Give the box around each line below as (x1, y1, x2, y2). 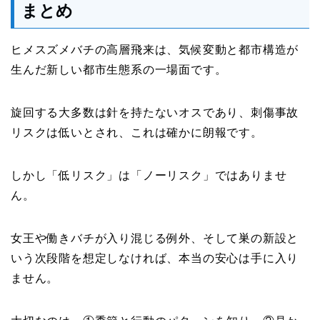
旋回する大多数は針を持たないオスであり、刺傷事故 (11, 106, 299, 119)
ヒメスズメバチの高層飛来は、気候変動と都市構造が (11, 43, 299, 56)
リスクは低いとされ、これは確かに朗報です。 (11, 126, 263, 139)
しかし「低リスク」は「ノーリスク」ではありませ (11, 169, 287, 181)
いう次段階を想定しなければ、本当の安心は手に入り (11, 251, 299, 264)
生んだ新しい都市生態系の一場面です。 (11, 63, 227, 76)
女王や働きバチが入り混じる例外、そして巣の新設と (11, 231, 299, 244)
